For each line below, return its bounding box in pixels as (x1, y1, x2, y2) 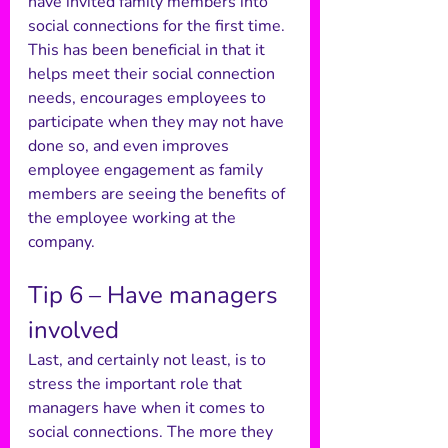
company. (28, 231, 99, 253)
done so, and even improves (28, 135, 233, 157)
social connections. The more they (28, 421, 277, 443)
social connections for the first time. (28, 15, 289, 37)
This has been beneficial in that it (28, 39, 269, 61)
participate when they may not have (28, 111, 288, 133)
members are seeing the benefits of (28, 183, 289, 205)
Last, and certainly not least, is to (28, 349, 270, 371)
